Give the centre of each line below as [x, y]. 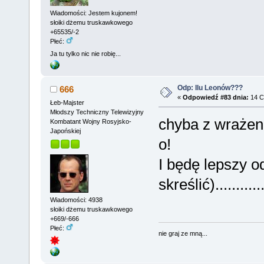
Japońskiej [65, 131]
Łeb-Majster [67, 103]
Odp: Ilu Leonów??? [210, 88]
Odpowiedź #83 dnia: [215, 98]
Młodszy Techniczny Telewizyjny [97, 112]
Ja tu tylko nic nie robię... [85, 54]
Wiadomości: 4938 [76, 200]
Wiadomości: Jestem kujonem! [93, 13]
